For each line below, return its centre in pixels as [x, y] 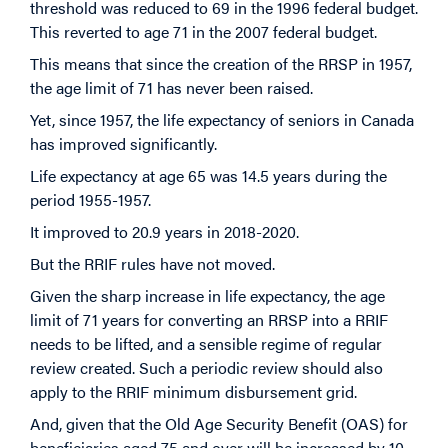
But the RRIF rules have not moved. [152, 264]
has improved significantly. [125, 144]
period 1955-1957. [90, 200]
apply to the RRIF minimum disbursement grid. [193, 392]
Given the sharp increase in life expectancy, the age [207, 296]
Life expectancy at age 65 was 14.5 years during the [208, 176]
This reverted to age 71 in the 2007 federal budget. [203, 32]
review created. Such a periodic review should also [206, 368]
